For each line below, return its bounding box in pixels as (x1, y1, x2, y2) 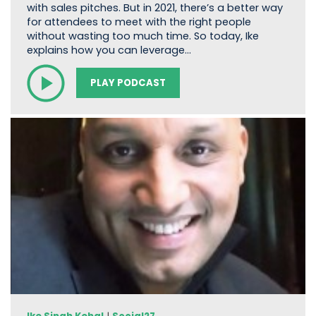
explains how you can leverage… (26, 43, 191, 58)
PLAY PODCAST (90, 76, 166, 90)
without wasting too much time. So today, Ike (26, 29, 259, 44)
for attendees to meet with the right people (26, 15, 251, 30)
